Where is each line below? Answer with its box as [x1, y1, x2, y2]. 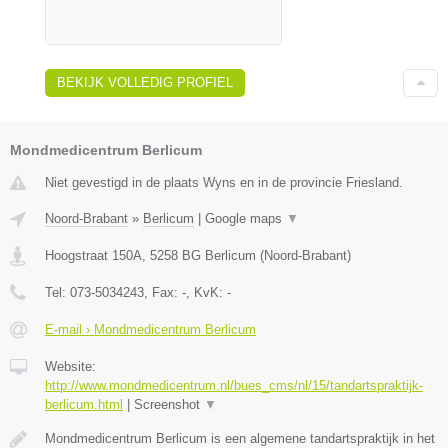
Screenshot [134, 396, 204, 412]
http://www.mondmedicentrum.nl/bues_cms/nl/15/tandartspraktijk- [45, 377, 423, 393]
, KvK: [186, 284, 227, 300]
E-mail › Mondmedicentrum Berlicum [45, 321, 256, 337]
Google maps [205, 210, 286, 226]
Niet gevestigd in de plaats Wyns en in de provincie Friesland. [45, 174, 403, 190]
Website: [45, 358, 96, 374]
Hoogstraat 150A [45, 247, 142, 263]
